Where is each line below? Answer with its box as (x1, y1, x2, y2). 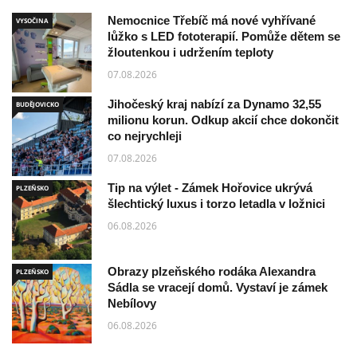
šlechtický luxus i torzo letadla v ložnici (108, 197, 325, 211)
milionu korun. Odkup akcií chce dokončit (108, 113, 339, 127)
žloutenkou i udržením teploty (108, 45, 273, 60)
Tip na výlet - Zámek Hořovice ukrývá (108, 181, 312, 195)
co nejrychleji (108, 129, 182, 143)
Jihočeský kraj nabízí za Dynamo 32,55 (108, 97, 321, 112)
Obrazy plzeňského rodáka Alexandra (108, 265, 316, 279)
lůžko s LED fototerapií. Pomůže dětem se (108, 29, 340, 44)
